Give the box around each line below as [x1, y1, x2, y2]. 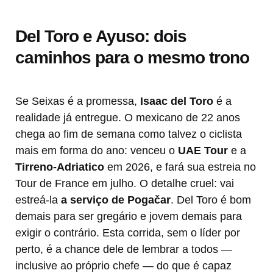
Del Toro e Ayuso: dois [15, 27, 186, 46]
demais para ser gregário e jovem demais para [15, 210, 242, 223]
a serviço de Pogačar [61, 194, 171, 207]
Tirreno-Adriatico [15, 161, 104, 174]
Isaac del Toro [140, 95, 213, 108]
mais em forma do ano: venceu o [15, 144, 178, 157]
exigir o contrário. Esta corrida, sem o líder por [15, 227, 240, 239]
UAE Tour [178, 144, 228, 157]
